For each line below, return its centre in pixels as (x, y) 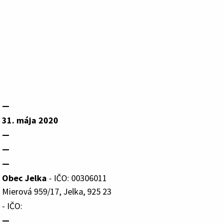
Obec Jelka (24, 178)
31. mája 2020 (30, 120)
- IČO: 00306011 (77, 178)
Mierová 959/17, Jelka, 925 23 (57, 191)
